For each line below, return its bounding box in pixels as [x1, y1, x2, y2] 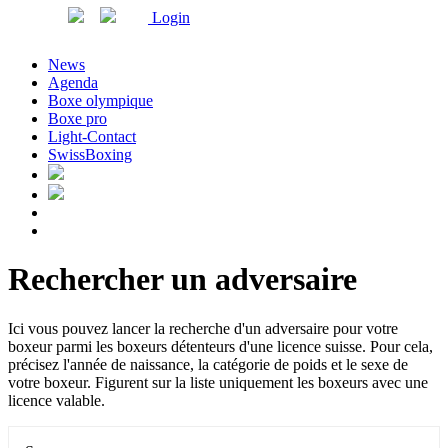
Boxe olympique [48, 92, 153, 109]
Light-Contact [48, 128, 136, 145]
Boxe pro [48, 110, 107, 127]
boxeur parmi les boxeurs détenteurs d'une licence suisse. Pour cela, [8, 337, 433, 355]
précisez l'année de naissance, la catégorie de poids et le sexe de [8, 355, 408, 373]
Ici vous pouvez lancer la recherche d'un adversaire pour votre [8, 319, 398, 337]
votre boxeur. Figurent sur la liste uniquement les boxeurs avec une [8, 373, 428, 391]
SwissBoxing [48, 146, 132, 163]
